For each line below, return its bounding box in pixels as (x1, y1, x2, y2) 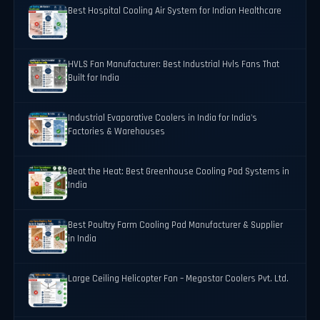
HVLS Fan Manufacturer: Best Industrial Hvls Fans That (68, 59, 280, 71)
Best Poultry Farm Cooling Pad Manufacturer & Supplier (68, 219, 284, 232)
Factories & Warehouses (68, 126, 166, 139)
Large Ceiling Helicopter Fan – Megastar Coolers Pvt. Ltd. (68, 273, 289, 286)
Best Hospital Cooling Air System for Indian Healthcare (68, 5, 282, 18)
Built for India (68, 72, 120, 85)
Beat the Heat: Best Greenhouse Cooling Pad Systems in (68, 166, 290, 179)
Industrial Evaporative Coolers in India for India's (68, 112, 258, 125)
